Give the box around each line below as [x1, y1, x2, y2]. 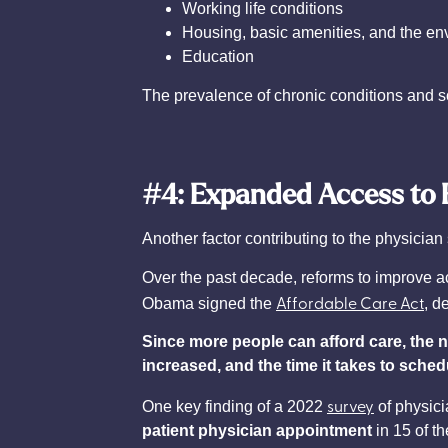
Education [182, 48, 254, 66]
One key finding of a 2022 [142, 397, 327, 415]
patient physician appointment [142, 421, 372, 439]
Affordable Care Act [276, 290, 424, 313]
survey [327, 393, 374, 416]
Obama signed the [142, 294, 276, 312]
